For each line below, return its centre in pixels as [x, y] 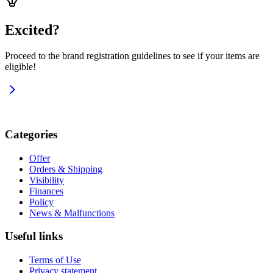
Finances [46, 191]
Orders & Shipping [66, 169]
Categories [31, 134]
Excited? [32, 30]
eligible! [20, 67]
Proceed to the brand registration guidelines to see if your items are [132, 56]
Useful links [34, 236]
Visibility [47, 180]
